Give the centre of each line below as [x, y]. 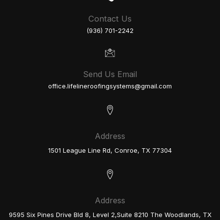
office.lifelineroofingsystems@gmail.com [110, 86]
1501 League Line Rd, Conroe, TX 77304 [110, 150]
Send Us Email [110, 74]
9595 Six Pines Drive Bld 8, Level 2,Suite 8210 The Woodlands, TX [110, 214]
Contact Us [110, 18]
